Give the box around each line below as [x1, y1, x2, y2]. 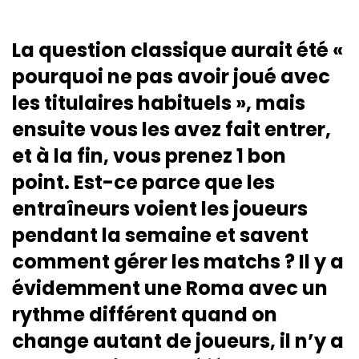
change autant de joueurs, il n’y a [12, 327, 344, 354]
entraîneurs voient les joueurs [12, 195, 308, 222]
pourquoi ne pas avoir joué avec [12, 63, 330, 90]
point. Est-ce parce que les [12, 168, 275, 196]
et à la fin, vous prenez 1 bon [12, 142, 286, 169]
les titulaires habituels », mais [12, 89, 305, 116]
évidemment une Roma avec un [12, 274, 328, 301]
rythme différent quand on [12, 301, 277, 328]
